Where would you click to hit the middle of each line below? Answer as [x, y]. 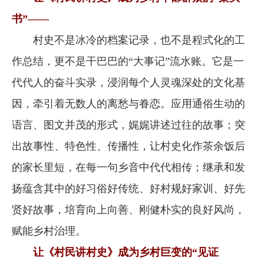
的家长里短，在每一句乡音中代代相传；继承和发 [128, 167]
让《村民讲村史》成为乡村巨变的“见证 [126, 252]
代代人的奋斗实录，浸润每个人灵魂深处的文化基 [128, 82]
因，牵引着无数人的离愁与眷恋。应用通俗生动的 [128, 104]
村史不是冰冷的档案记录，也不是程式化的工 [128, 40]
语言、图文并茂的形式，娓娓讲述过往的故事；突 [128, 125]
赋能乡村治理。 [49, 231]
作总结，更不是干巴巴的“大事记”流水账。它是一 [128, 61]
